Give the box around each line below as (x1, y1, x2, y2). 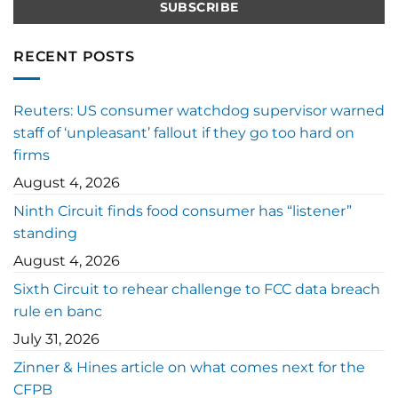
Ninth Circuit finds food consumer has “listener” (13, 203, 352, 219)
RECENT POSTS (13, 48, 135, 66)
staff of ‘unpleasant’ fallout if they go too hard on (13, 124, 354, 141)
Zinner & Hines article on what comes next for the (13, 359, 365, 376)
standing (13, 225, 77, 242)
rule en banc (13, 303, 102, 320)
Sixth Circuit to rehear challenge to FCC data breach (13, 281, 380, 298)
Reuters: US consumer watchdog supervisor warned (13, 102, 385, 119)
